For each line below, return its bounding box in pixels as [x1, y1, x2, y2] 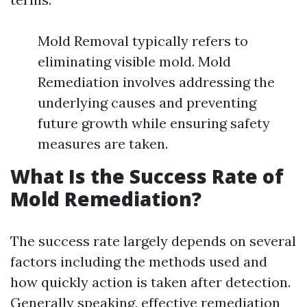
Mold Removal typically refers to [38, 32, 248, 49]
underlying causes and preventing [38, 93, 256, 111]
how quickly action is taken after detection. [10, 273, 291, 291]
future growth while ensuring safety [38, 114, 270, 132]
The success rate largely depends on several [10, 232, 296, 249]
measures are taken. [38, 134, 168, 152]
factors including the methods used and [10, 252, 267, 270]
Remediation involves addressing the [38, 73, 275, 90]
